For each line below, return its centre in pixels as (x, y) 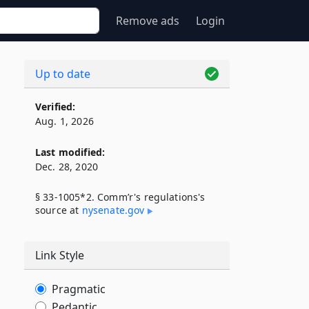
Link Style (60, 255)
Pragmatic (79, 289)
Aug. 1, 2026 (64, 121)
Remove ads (148, 21)
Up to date (63, 74)
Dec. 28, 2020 (67, 167)
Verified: (56, 107)
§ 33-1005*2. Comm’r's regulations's (120, 197)
